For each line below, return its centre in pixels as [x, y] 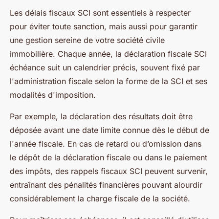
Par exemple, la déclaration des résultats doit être [101, 116]
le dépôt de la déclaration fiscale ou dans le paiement [109, 157]
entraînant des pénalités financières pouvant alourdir [106, 185]
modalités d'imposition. [53, 95]
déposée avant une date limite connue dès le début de [109, 130]
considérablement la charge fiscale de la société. [100, 198]
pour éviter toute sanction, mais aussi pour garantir [104, 26]
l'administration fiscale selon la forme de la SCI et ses [109, 81]
